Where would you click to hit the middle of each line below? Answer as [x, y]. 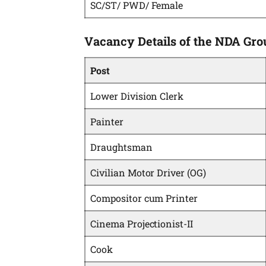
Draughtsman [121, 147]
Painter [107, 121]
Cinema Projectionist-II [142, 223]
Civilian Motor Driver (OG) [148, 172]
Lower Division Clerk [137, 96]
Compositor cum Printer [144, 198]
